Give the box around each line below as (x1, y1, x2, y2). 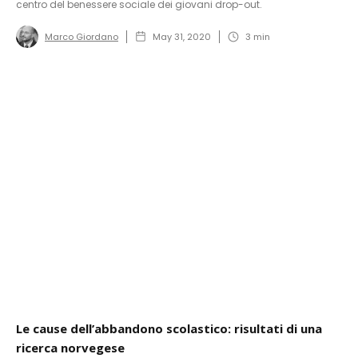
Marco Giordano (45, 30, 118, 44)
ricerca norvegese (16, 340, 125, 356)
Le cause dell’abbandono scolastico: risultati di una (16, 320, 322, 337)
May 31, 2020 (153, 30, 211, 44)
